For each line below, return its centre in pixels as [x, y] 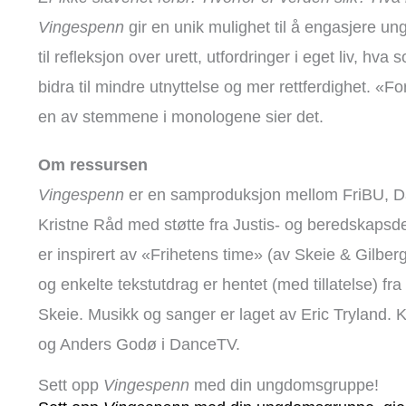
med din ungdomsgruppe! [286, 386]
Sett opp [71, 386]
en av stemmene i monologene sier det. [183, 116]
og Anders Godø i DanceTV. [139, 344]
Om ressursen [93, 164]
